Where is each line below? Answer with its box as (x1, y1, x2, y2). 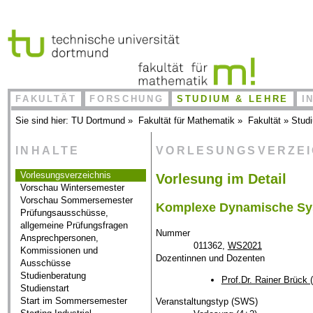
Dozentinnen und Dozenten (156, 252, 265, 263)
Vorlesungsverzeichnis (20, 170, 112, 181)
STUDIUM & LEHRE (177, 94, 289, 105)
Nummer (156, 227, 191, 238)
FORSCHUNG (89, 94, 164, 105)
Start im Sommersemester (20, 296, 128, 307)
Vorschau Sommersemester (20, 195, 133, 206)
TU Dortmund (71, 115, 126, 126)
